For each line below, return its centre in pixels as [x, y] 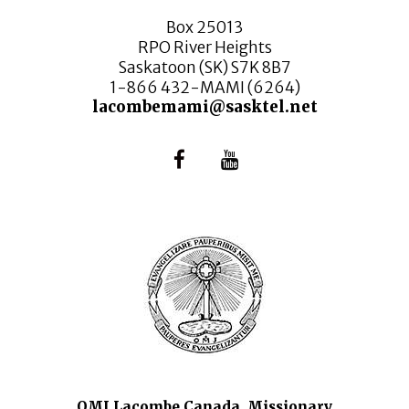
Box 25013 [204, 28]
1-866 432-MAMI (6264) [204, 88]
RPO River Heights [204, 48]
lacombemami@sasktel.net [204, 107]
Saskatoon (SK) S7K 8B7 [204, 68]
